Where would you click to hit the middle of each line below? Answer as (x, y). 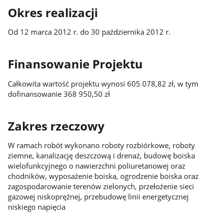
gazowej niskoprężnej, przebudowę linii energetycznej (98, 196)
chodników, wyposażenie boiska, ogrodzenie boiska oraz (103, 176)
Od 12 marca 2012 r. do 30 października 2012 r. (89, 32)
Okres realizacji (53, 13)
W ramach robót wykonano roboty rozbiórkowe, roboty (101, 145)
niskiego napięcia (36, 207)
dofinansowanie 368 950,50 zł (59, 94)
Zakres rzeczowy (56, 126)
